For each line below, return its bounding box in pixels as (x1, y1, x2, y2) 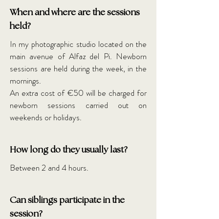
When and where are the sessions (10, 8, 140, 17)
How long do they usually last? (10, 146, 128, 154)
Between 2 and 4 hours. (10, 162, 88, 174)
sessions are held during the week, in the (10, 63, 147, 74)
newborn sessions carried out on (10, 99, 147, 111)
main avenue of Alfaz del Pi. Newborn (10, 50, 147, 62)
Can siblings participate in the (10, 196, 125, 205)
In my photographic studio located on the (10, 38, 147, 50)
